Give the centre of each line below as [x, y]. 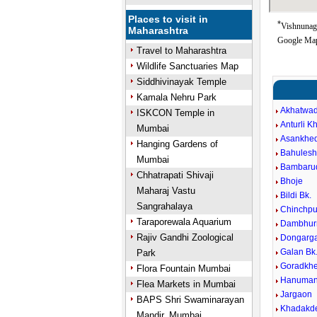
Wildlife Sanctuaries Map [187, 66]
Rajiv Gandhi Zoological [185, 237]
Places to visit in [168, 19]
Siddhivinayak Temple [181, 82]
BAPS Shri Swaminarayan [190, 300]
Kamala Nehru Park [176, 97]
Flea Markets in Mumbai [186, 284]
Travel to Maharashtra [181, 51]
